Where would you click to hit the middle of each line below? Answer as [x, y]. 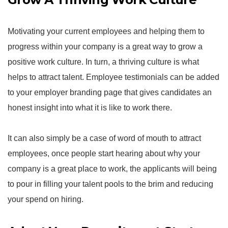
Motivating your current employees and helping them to [106, 31]
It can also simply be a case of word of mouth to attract [104, 138]
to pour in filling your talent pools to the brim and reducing [110, 184]
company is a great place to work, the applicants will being [112, 169]
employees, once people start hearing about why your [104, 153]
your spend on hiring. [46, 199]
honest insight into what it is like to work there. [90, 108]
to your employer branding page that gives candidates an [110, 92]
